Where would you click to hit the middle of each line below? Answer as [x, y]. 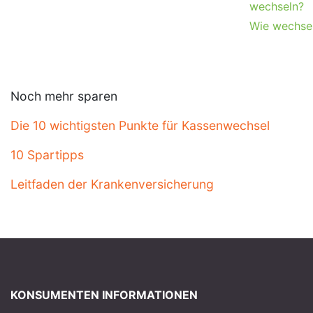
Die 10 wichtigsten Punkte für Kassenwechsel [140, 125]
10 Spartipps [47, 155]
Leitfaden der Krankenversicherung [112, 184]
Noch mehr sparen [64, 96]
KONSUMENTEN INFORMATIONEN [104, 295]
